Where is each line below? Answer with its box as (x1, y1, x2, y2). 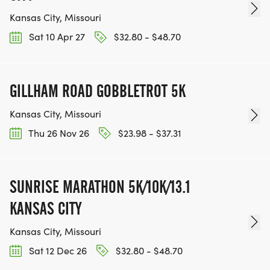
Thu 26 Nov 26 (27, 126, 89, 139)
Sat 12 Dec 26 (27, 243, 87, 257)
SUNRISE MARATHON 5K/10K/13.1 (10, 176, 190, 197)
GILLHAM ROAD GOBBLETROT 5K (10, 80, 186, 101)
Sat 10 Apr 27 (27, 30, 85, 43)
